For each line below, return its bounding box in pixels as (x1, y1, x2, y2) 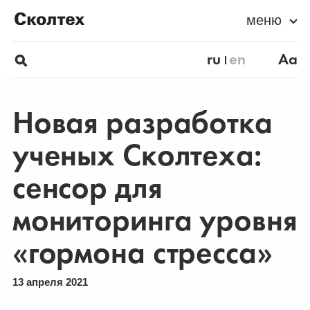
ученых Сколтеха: (12, 135, 262, 176)
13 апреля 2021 (12, 276, 88, 289)
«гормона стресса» (12, 232, 273, 273)
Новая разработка (12, 102, 273, 143)
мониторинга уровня (12, 200, 298, 241)
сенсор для (12, 167, 163, 208)
